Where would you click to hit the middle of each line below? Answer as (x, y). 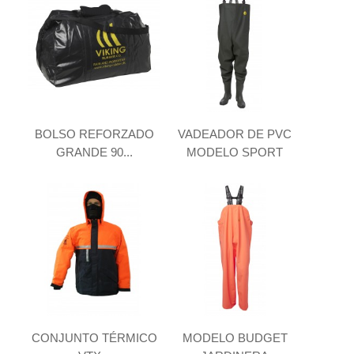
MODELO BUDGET (235, 338)
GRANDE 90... (94, 152)
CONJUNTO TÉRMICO (94, 338)
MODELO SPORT (235, 152)
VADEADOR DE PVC (235, 134)
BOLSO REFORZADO (94, 134)
